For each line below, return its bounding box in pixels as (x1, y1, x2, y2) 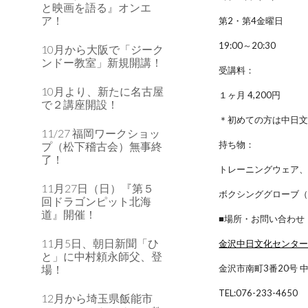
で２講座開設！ (41, 98, 118, 111)
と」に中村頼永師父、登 (41, 250, 162, 263)
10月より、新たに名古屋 (41, 85, 164, 98)
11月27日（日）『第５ (41, 181, 154, 195)
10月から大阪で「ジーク (41, 43, 164, 56)
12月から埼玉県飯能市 (41, 291, 153, 305)
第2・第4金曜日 (219, 15, 284, 26)
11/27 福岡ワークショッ (41, 126, 160, 140)
